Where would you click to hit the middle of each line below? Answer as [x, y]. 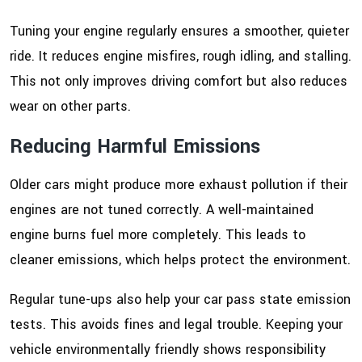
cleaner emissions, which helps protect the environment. [180, 260]
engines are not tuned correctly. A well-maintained [162, 210]
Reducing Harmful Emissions [135, 147]
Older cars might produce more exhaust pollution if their [179, 185]
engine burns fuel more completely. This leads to [158, 235]
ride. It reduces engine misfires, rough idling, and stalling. [181, 57]
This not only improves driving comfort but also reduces [179, 82]
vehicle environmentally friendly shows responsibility [168, 350]
